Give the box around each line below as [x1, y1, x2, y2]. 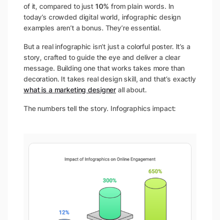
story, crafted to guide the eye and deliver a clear [24, 53, 180, 61]
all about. [116, 85, 147, 94]
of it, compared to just [24, 1, 95, 10]
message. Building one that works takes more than [24, 63, 185, 72]
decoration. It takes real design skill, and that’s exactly [24, 74, 196, 83]
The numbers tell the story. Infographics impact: [24, 104, 176, 112]
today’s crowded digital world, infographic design [24, 12, 181, 21]
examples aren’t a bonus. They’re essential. [24, 23, 161, 32]
